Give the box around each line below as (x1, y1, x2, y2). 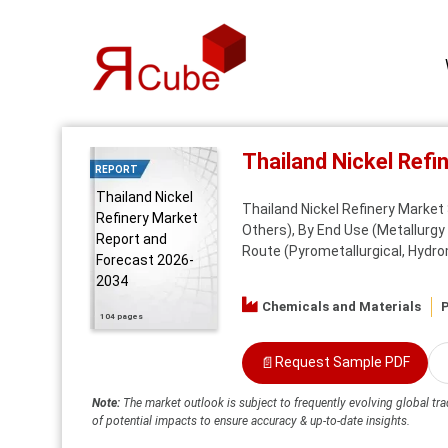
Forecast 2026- (96, 252, 194, 268)
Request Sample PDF (275, 354, 410, 371)
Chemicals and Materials (261, 298, 421, 314)
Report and (96, 231, 167, 247)
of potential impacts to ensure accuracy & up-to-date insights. (92, 413, 410, 428)
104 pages (100, 312, 143, 322)
